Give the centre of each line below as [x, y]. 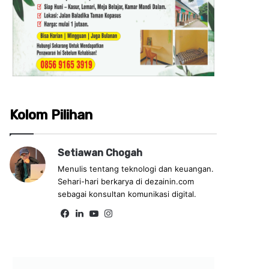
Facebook [92, 213]
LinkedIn [104, 213]
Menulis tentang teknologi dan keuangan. [136, 168]
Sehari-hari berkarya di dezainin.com [126, 181]
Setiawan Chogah [100, 153]
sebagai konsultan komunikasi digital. [127, 194]
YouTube [119, 213]
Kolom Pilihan [51, 115]
